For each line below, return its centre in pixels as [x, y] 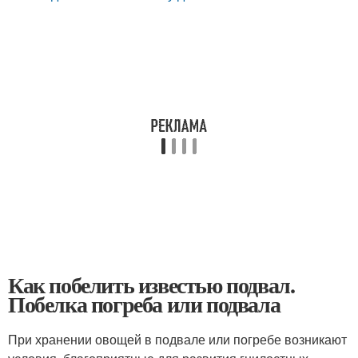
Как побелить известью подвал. [151, 285]
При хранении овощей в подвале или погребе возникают [177, 339]
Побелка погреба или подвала [144, 304]
